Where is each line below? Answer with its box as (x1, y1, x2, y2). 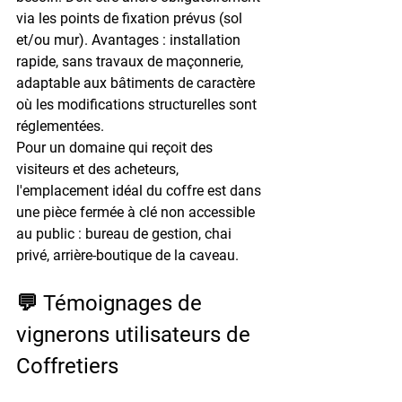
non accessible (157, 203, 258, 221)
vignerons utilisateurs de (16, 321, 256, 347)
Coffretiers (16, 353, 118, 379)
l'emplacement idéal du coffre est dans (16, 181, 265, 199)
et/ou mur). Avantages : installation (16, 31, 244, 48)
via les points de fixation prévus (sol (16, 9, 246, 27)
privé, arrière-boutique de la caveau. (16, 246, 239, 264)
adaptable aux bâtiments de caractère (16, 74, 258, 92)
